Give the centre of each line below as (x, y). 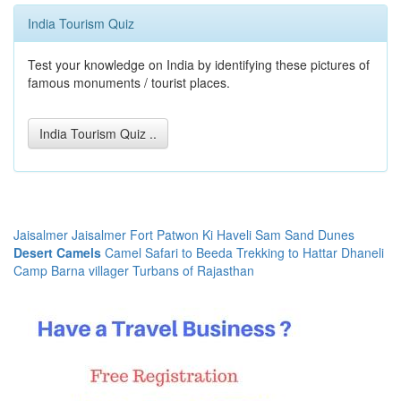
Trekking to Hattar (287, 252)
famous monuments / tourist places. (129, 82)
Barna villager (90, 270)
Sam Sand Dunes (305, 235)
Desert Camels (57, 252)
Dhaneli (363, 252)
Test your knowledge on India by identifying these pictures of (199, 64)
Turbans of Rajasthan (193, 270)
